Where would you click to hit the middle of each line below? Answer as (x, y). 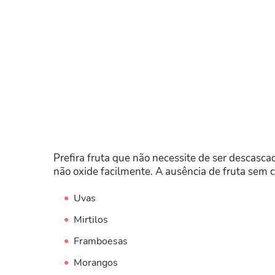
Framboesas (100, 241)
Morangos (95, 262)
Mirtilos (91, 219)
